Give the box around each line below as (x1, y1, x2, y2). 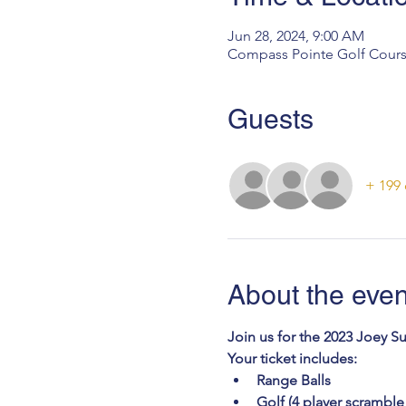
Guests (227, 103, 314, 136)
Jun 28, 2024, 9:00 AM (227, 27, 364, 45)
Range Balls (256, 372, 331, 390)
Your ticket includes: (227, 350, 361, 368)
